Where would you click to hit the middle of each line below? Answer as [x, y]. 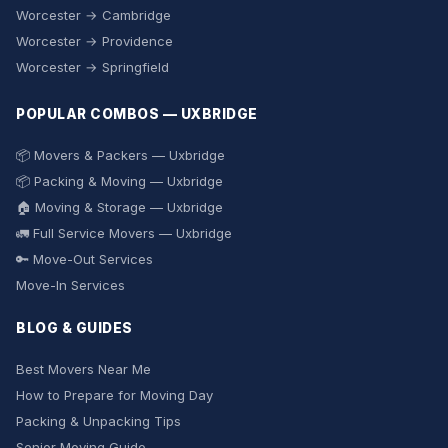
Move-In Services [70, 285]
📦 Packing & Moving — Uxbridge [119, 181]
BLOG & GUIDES [74, 328]
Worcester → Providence [94, 41]
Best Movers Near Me [83, 369]
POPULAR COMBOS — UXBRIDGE [137, 114]
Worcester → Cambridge [93, 15]
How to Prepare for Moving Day [114, 395]
